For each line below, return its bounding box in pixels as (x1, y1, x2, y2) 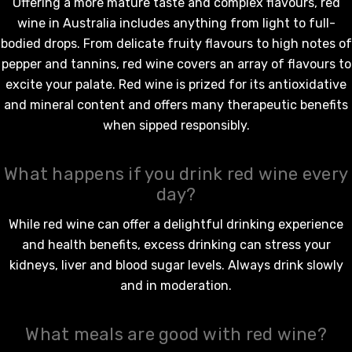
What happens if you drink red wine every (4, 163, 348, 185)
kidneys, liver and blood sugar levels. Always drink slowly (9, 257, 343, 273)
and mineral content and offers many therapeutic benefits (4, 97, 348, 112)
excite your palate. (5, 76, 119, 92)
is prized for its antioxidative (173, 76, 346, 92)
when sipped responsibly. (102, 117, 250, 133)
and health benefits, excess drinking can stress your (21, 236, 331, 252)
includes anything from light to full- (115, 15, 335, 31)
